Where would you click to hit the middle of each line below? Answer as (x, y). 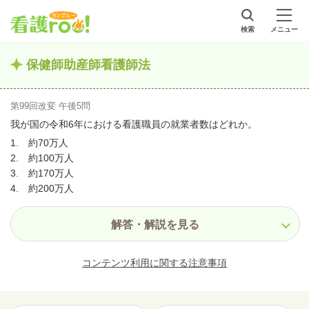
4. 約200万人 (42, 188)
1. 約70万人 (39, 143)
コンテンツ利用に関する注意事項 (154, 263)
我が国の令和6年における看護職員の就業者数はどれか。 (134, 124)
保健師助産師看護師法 (88, 65)
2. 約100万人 (42, 158)
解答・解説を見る (155, 225)
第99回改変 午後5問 (50, 106)
